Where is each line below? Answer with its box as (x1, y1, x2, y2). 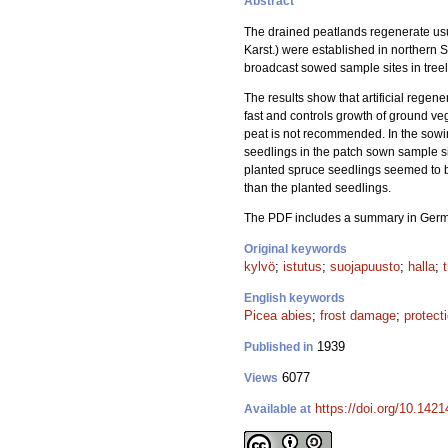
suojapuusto (330, 259, 400, 274)
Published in (244, 340, 313, 354)
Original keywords (244, 242, 347, 256)
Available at (244, 402, 311, 416)
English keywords (244, 291, 345, 305)
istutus (283, 259, 322, 274)
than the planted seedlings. (244, 181, 391, 195)
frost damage (320, 308, 396, 323)
